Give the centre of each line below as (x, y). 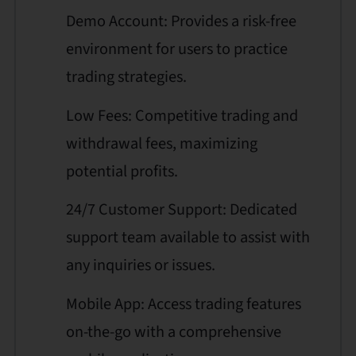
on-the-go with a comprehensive (174, 331)
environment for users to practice (177, 49)
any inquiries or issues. (141, 265)
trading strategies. (126, 77)
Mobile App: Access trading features (184, 304)
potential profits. (122, 171)
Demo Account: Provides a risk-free (181, 21)
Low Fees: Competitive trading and (182, 115)
